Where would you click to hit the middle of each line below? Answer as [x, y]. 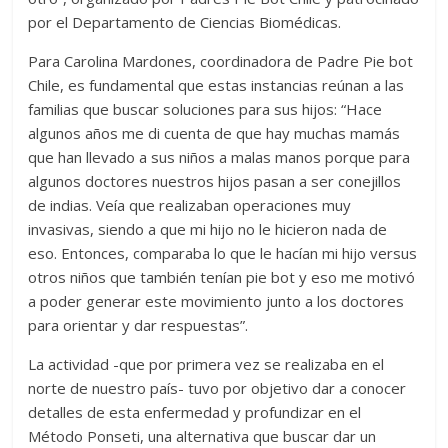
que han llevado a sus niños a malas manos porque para [219, 157]
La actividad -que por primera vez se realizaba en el [206, 364]
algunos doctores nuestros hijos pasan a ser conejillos [215, 181]
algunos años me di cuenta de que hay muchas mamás [214, 133]
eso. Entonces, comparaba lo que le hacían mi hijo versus [223, 253]
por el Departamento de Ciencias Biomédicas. [185, 22]
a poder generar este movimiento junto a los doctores [216, 301]
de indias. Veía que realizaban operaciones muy [190, 205]
